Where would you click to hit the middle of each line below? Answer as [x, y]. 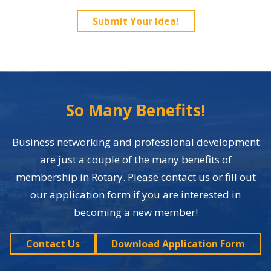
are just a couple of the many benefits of [135, 159]
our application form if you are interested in [135, 194]
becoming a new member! [135, 212]
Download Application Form [178, 244]
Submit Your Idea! [135, 21]
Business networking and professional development [135, 142]
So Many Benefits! [135, 110]
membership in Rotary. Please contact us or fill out [135, 177]
